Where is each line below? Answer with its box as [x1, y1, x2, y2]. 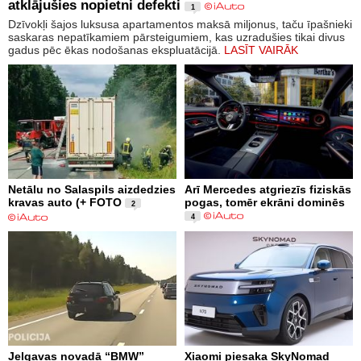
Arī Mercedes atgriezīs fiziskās [185, 183, 351, 197]
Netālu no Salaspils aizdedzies [8, 183, 176, 197]
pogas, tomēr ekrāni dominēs [185, 196, 345, 210]
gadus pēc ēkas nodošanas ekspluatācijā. [8, 43, 224, 56]
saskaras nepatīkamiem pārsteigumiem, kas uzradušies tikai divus [8, 30, 345, 44]
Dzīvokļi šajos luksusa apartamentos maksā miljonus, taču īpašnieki [8, 17, 352, 31]
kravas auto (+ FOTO [8, 196, 122, 210]
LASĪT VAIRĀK [224, 43, 298, 56]
